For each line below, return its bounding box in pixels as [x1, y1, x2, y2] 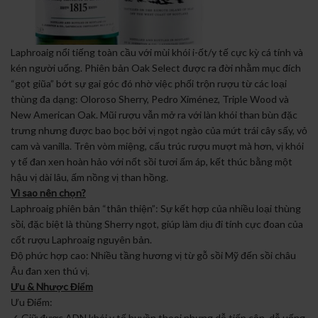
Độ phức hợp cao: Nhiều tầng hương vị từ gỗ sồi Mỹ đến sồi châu [11, 248, 296, 261]
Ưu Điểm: [11, 295, 53, 308]
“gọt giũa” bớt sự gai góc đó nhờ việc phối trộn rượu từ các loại [11, 77, 287, 89]
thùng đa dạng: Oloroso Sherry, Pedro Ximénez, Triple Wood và [11, 92, 289, 105]
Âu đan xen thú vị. [11, 264, 89, 277]
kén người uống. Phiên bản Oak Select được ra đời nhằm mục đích [11, 61, 301, 74]
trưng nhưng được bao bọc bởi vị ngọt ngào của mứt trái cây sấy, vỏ [11, 124, 307, 136]
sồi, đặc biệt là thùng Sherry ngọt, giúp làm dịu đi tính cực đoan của [11, 217, 303, 230]
